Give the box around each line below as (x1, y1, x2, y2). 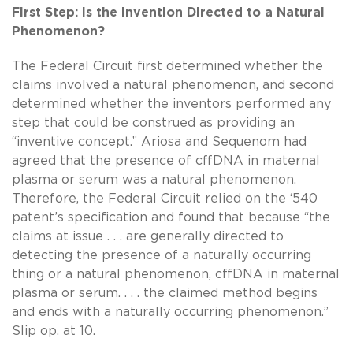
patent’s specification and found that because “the (12, 210, 330, 224)
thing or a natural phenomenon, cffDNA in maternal (12, 267, 340, 281)
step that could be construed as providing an (12, 116, 295, 129)
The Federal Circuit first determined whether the (12, 59, 323, 72)
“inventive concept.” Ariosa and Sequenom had (12, 135, 307, 148)
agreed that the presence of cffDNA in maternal (12, 154, 320, 167)
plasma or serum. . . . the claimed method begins (12, 286, 318, 299)
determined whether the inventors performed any (12, 97, 331, 110)
